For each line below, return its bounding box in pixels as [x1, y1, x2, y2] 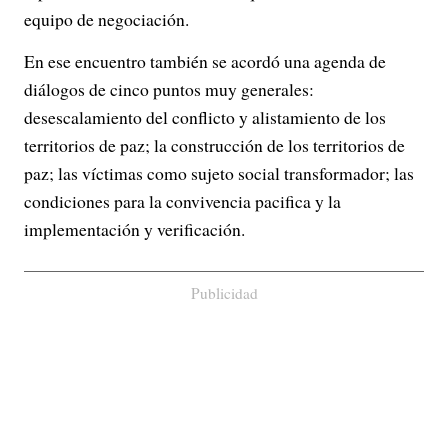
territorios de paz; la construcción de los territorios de [24, 133, 405, 157]
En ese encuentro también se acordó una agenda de [24, 49, 386, 73]
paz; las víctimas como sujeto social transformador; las [24, 161, 414, 185]
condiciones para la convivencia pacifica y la [24, 189, 341, 213]
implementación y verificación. [24, 217, 245, 241]
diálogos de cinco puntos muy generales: [24, 77, 314, 101]
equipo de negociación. [24, 7, 189, 31]
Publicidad [190, 283, 258, 303]
